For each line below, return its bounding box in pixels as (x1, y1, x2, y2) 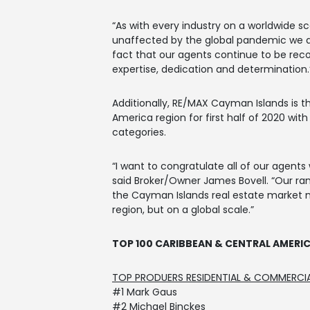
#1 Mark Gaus (112, 285, 177, 299)
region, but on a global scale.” (112, 203, 254, 217)
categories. (112, 125, 166, 139)
